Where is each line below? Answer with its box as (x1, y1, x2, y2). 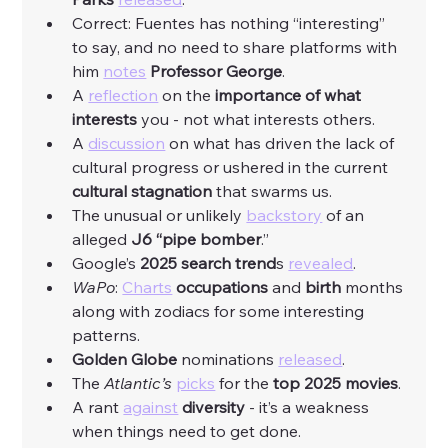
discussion (88, 133, 166, 154)
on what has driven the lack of (165, 133, 399, 154)
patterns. (72, 325, 145, 346)
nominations (181, 349, 279, 370)
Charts (122, 277, 173, 298)
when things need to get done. (72, 421, 306, 442)
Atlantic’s (104, 373, 177, 394)
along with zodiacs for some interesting (72, 301, 369, 322)
